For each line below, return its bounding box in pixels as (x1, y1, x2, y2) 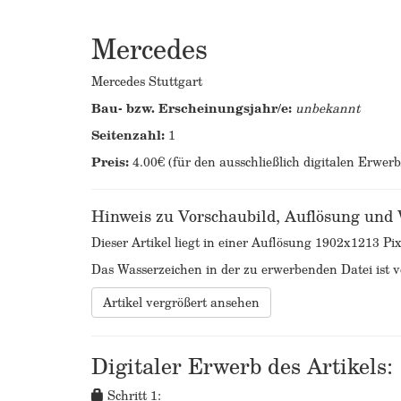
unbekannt (295, 98, 360, 117)
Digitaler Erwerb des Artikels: (91, 350, 393, 381)
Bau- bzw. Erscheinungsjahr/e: (91, 98, 292, 117)
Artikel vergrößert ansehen (103, 293, 260, 311)
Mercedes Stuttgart (91, 72, 202, 90)
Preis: (91, 152, 129, 171)
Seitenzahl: (91, 125, 165, 144)
